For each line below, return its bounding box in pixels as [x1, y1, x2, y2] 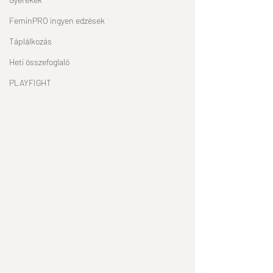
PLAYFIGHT [9, 77, 51, 88]
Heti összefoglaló [9, 57, 69, 68]
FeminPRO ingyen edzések [9, 15, 105, 26]
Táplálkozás [9, 36, 52, 47]
